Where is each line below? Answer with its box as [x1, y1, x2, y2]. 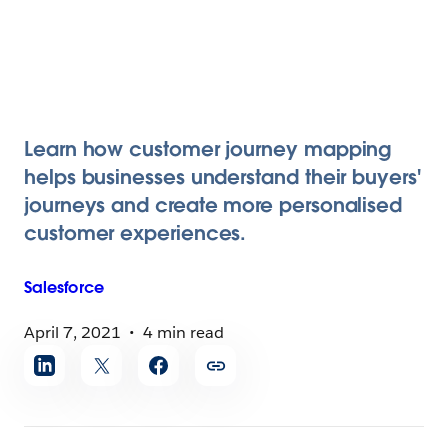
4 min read [143, 322, 225, 343]
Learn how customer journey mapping [24, 136, 392, 162]
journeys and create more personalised [24, 192, 403, 218]
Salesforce [24, 277, 104, 298]
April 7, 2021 [24, 322, 122, 343]
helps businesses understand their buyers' [24, 164, 421, 190]
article [23, 369, 73, 390]
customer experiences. [24, 220, 247, 246]
